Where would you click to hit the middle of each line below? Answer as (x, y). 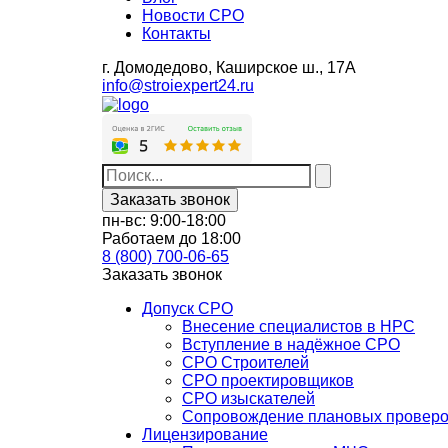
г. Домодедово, (159, 67)
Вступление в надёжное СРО (291, 344)
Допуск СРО (187, 308)
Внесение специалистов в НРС (298, 326)
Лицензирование (205, 434)
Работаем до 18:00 (171, 238)
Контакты (176, 33)
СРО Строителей (245, 362)
